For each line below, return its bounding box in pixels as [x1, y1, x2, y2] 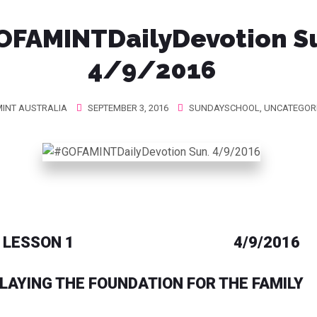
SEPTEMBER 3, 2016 [86, 103, 168, 113]
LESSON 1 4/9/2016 [3, 233, 300, 251]
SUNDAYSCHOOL [189, 103, 260, 113]
